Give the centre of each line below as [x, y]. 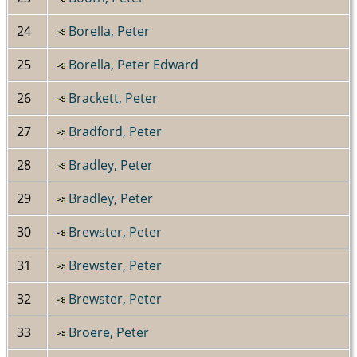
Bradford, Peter [116, 131]
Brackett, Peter [114, 98]
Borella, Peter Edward [134, 64]
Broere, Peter [109, 332]
